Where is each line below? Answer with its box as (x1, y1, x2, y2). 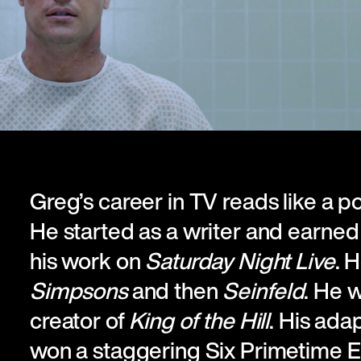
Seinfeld (222, 273, 305, 307)
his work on (29, 243, 146, 277)
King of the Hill (129, 303, 270, 337)
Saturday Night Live (145, 243, 335, 277)
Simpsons (29, 273, 127, 307)
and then (127, 273, 223, 307)
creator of (29, 303, 130, 337)
